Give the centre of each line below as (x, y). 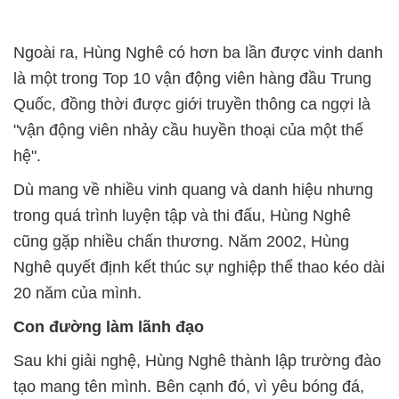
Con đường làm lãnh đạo (109, 326)
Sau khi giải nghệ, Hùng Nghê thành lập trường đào (197, 360)
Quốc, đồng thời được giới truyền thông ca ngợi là (192, 104)
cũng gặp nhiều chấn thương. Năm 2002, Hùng (181, 241)
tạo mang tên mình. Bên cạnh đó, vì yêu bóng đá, (189, 386)
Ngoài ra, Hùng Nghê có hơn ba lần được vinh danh (198, 52)
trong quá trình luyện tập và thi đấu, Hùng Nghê (182, 215)
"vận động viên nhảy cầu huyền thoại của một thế (188, 130)
